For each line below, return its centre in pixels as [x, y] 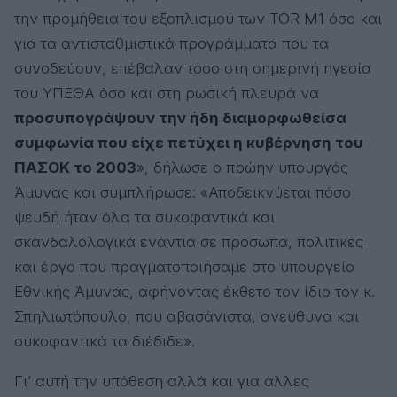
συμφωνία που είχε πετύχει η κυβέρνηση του [189, 142]
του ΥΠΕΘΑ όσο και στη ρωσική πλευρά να [167, 93]
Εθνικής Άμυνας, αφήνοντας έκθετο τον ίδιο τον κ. [195, 291]
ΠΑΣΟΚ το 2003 [75, 167]
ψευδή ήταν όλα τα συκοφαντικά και [144, 217]
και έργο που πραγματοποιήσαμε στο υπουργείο [184, 266]
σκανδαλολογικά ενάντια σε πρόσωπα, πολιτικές [189, 241]
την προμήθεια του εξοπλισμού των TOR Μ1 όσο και [198, 18]
